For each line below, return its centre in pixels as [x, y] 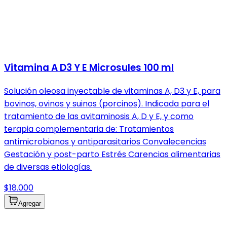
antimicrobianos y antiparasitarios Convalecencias [105, 141]
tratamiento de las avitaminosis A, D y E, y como [99, 116]
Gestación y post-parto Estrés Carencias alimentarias [112, 154]
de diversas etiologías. [48, 167]
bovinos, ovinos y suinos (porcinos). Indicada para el [107, 103]
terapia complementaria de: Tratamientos [89, 129]
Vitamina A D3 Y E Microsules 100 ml [89, 68]
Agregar [30, 203]
